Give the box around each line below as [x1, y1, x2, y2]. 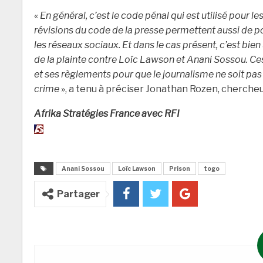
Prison [169, 165, 190, 173]
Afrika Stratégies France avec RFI [34, 108, 180, 120]
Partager [57, 188, 100, 200]
